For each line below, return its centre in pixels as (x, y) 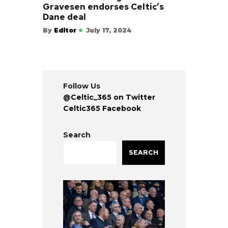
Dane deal (64, 17)
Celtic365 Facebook (102, 108)
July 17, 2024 (109, 30)
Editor (65, 30)
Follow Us (82, 86)
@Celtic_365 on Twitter (109, 97)
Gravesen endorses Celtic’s (103, 7)
